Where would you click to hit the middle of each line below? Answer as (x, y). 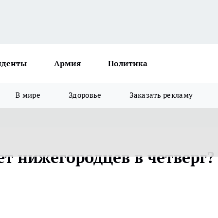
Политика (128, 63)
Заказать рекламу (161, 95)
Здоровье (85, 95)
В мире (28, 95)
